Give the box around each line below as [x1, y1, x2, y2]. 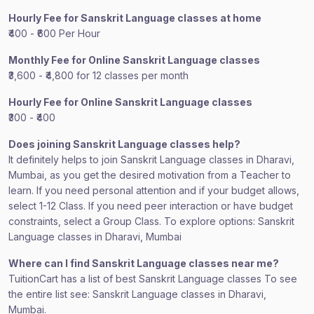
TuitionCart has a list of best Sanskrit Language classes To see [8, 273, 297, 285]
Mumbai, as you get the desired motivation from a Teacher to [8, 169, 291, 181]
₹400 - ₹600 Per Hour [8, 27, 100, 39]
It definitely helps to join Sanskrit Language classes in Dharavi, [8, 153, 294, 165]
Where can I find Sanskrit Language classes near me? [8, 257, 279, 269]
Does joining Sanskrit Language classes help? [8, 138, 240, 150]
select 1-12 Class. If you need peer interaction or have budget [8, 200, 293, 212]
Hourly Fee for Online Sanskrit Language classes [8, 96, 252, 108]
